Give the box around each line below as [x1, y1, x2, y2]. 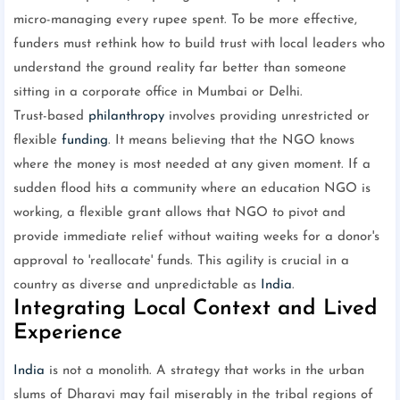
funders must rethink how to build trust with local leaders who [13, 37, 385, 52]
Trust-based [13, 110, 88, 124]
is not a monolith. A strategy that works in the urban [45, 364, 364, 379]
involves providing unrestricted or [164, 110, 370, 124]
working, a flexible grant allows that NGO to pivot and [13, 206, 346, 221]
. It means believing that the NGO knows [108, 134, 354, 148]
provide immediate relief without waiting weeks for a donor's [13, 230, 379, 245]
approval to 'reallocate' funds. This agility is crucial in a [13, 254, 349, 269]
